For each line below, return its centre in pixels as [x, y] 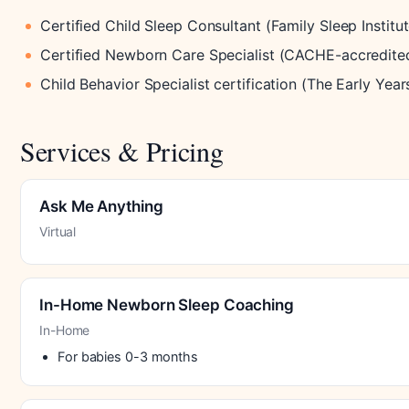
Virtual [58, 231]
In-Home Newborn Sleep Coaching [167, 304]
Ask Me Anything [101, 206]
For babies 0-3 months [128, 357]
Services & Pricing [122, 150]
